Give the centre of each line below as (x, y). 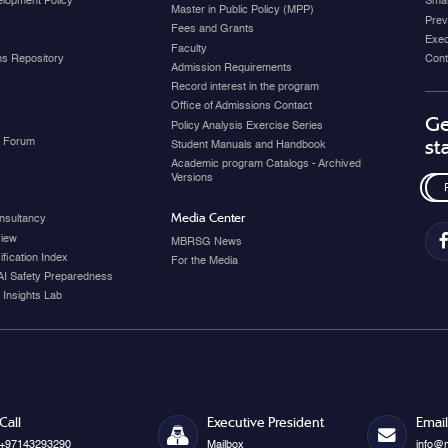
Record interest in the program (245, 87)
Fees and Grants (213, 29)
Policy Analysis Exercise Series (247, 125)
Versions (192, 178)
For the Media (205, 261)
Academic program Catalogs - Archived (266, 164)
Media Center (208, 218)
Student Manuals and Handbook (249, 144)
